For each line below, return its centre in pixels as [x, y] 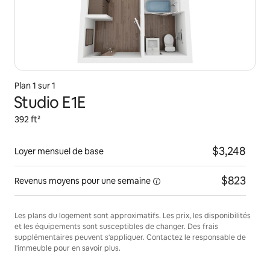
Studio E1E [50, 102]
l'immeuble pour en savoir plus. [67, 248]
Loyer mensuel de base [59, 151]
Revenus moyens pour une [65, 181]
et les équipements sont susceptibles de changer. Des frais [116, 227]
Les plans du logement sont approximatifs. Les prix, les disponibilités [133, 216]
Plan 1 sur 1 [35, 86]
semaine [134, 181]
